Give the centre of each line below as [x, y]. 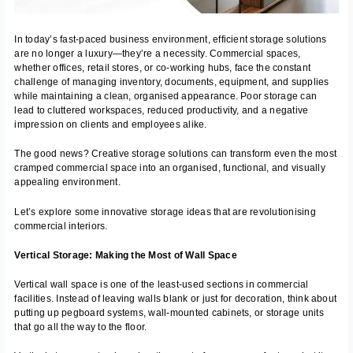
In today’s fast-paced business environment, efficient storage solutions [171, 40]
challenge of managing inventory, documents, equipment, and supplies [172, 82]
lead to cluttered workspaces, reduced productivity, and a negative [162, 111]
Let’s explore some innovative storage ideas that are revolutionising [165, 212]
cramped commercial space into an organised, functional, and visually [170, 168]
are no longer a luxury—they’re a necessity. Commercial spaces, [158, 54]
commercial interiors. [61, 226]
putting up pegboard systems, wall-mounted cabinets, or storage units [169, 312]
